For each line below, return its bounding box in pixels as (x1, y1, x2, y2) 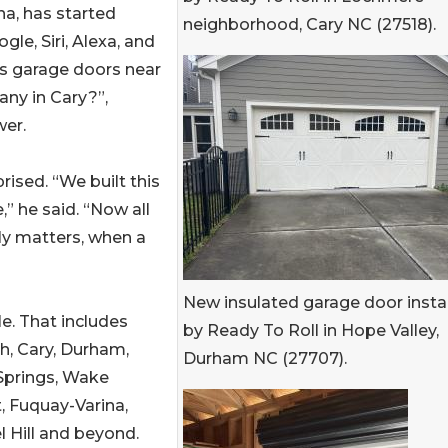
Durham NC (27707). (183, 349, 347, 368)
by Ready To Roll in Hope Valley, (183, 321, 439, 340)
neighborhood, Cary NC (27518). (183, 15, 436, 34)
